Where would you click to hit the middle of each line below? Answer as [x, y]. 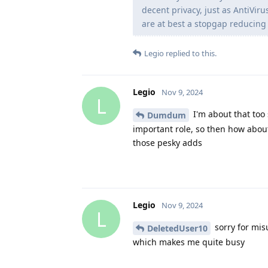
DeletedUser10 [177, 228]
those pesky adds [167, 143]
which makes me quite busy [189, 242]
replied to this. [190, 54]
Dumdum [167, 115]
